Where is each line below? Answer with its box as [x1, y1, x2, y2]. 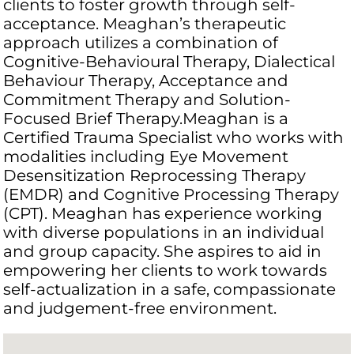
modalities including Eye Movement [3, 147, 289, 167]
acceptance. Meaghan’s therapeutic [3, 14, 287, 34]
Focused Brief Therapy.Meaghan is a [3, 109, 289, 129]
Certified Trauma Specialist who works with [3, 128, 345, 148]
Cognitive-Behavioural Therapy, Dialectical [3, 52, 336, 72]
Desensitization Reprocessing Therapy [3, 166, 307, 186]
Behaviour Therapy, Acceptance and [3, 71, 289, 91]
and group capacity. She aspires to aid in [3, 242, 322, 262]
